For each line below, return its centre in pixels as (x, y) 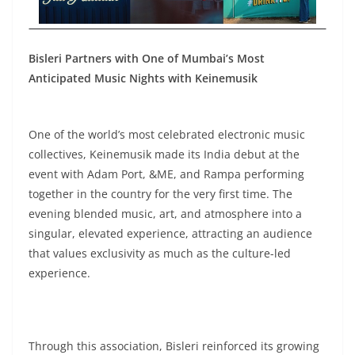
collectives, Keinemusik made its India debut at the (164, 154)
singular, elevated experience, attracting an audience (170, 233)
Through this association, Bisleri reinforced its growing (174, 346)
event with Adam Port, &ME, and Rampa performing (166, 174)
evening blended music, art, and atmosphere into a (165, 214)
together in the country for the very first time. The (160, 194)
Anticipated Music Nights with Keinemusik (143, 78)
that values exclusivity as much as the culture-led (160, 253)
